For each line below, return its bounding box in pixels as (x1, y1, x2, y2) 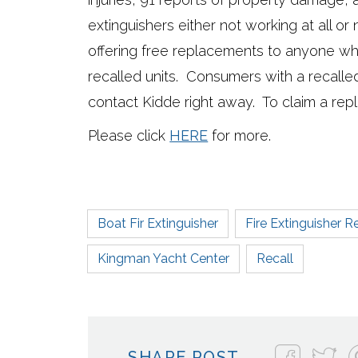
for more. (208, 127, 272, 145)
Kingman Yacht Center (97, 251, 230, 267)
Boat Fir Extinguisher (97, 216, 219, 232)
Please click (88, 127, 170, 145)
